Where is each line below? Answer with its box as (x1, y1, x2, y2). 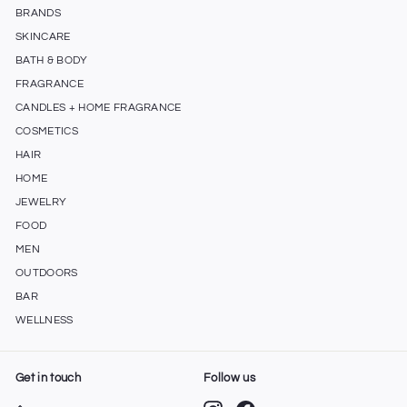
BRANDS (15, 7, 61, 20)
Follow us (203, 372, 255, 385)
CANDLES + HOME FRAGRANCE (15, 102, 182, 114)
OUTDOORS (15, 267, 78, 280)
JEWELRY (15, 196, 67, 209)
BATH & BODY (15, 55, 88, 67)
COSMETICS (15, 125, 78, 138)
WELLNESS (15, 314, 74, 327)
